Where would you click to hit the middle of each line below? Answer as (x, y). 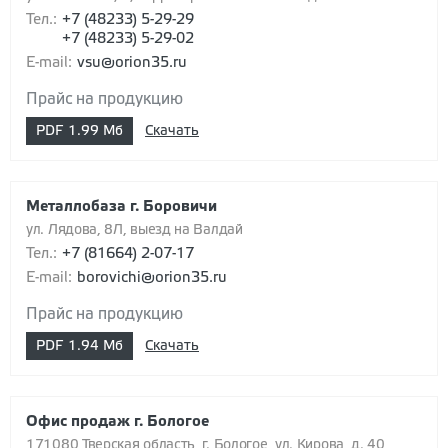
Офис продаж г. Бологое (117, 422)
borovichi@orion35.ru (152, 278)
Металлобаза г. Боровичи (121, 207)
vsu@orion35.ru (132, 63)
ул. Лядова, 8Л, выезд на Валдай (134, 231)
